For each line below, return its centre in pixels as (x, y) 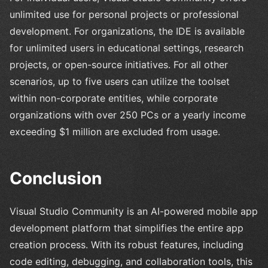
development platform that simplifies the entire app (127, 228)
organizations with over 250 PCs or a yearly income (128, 115)
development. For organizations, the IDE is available (127, 31)
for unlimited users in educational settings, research (127, 48)
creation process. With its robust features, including (127, 244)
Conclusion (56, 178)
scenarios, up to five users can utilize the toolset (120, 81)
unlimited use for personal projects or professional (124, 14)
